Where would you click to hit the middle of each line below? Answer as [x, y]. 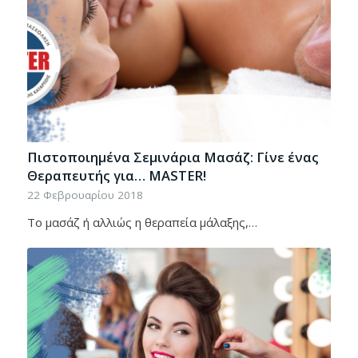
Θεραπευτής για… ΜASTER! [116, 175]
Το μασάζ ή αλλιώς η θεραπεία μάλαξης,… [142, 222]
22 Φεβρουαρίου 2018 [85, 195]
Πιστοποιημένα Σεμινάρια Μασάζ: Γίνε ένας [173, 157]
